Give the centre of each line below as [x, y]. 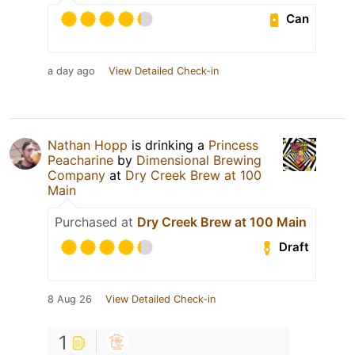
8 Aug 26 [70, 299]
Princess [233, 145]
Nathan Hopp [88, 145]
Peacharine [80, 160]
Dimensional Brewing [199, 160]
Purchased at [96, 221]
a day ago [71, 71]
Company [76, 175]
